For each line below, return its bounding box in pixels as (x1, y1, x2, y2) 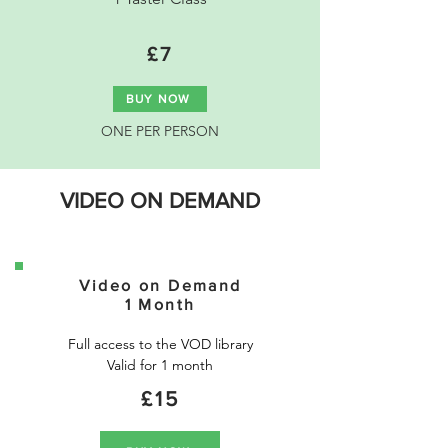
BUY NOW (125, 92, 191, 106)
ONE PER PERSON (101, 122, 219, 140)
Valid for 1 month (107, 356, 213, 374)
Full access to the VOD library (67, 335, 253, 353)
